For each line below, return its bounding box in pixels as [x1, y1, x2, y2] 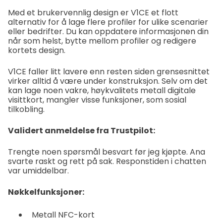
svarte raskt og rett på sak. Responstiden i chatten [8, 156, 206, 167]
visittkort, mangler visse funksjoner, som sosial [8, 94, 186, 106]
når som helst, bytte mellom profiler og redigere [8, 35, 196, 47]
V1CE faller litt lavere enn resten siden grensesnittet [8, 66, 210, 78]
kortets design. [8, 45, 65, 56]
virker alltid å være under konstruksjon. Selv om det [8, 75, 208, 87]
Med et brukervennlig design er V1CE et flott [8, 7, 178, 19]
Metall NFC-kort [32, 209, 95, 221]
